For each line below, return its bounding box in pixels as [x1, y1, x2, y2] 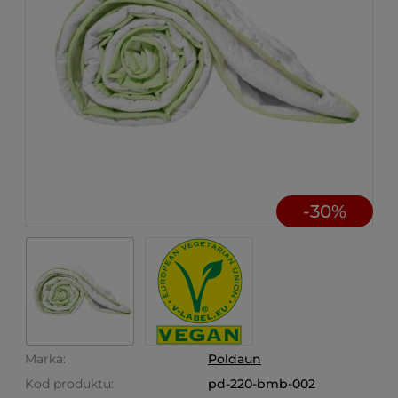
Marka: [25, 351, 66, 367]
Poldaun [208, 351, 261, 367]
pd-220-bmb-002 [208, 376, 315, 392]
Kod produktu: [25, 376, 114, 392]
